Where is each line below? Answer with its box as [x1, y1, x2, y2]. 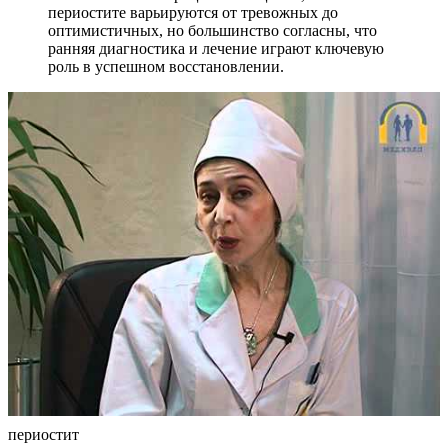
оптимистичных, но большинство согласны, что [48, 21, 377, 39]
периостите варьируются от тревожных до [48, 3, 338, 21]
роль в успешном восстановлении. [48, 57, 284, 75]
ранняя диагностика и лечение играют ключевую [48, 39, 384, 57]
